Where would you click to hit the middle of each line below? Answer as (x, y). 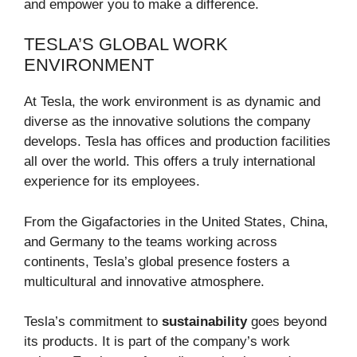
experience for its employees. (112, 182)
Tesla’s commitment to (93, 322)
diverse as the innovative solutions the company (167, 122)
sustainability (204, 322)
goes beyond (287, 322)
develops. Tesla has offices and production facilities (177, 142)
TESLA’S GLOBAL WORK (126, 45)
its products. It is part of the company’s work (157, 342)
